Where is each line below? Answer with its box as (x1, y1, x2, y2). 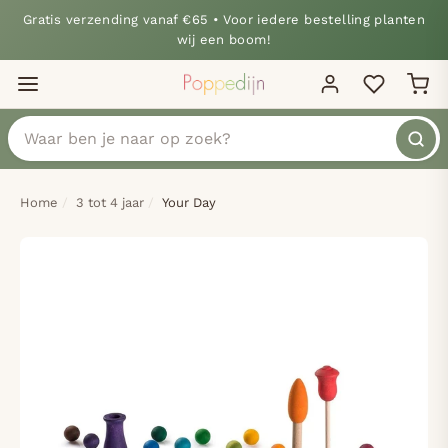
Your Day (162, 195, 216, 210)
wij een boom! (176, 32, 272, 47)
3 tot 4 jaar (76, 195, 144, 210)
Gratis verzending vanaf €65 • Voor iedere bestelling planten (22, 12, 426, 27)
